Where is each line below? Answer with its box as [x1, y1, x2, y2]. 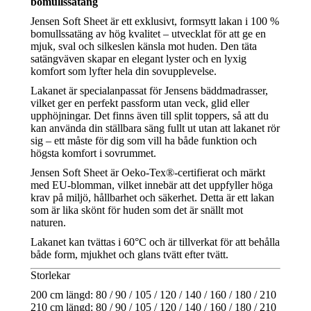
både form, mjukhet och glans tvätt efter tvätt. [31, 248, 228, 260]
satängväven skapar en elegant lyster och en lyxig [31, 52, 246, 65]
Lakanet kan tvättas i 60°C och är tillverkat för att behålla [31, 235, 280, 248]
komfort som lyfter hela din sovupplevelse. [31, 65, 217, 77]
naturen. [31, 216, 66, 228]
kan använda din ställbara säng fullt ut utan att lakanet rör [31, 121, 280, 134]
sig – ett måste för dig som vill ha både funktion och [31, 134, 257, 146]
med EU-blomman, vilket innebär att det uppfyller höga [31, 178, 273, 191]
